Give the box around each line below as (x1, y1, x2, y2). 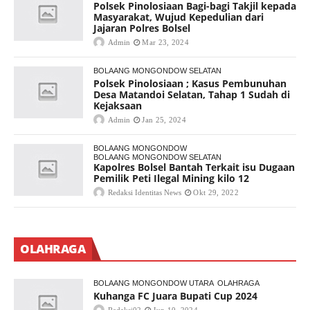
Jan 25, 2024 (142, 116, 186, 125)
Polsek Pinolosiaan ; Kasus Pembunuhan (93, 77, 286, 91)
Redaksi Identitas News (108, 188, 181, 197)
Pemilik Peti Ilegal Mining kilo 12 (93, 172, 249, 185)
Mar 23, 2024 (142, 38, 189, 47)
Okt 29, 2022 (193, 188, 239, 197)
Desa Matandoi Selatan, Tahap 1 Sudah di (93, 88, 290, 102)
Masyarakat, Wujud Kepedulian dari (93, 10, 264, 24)
